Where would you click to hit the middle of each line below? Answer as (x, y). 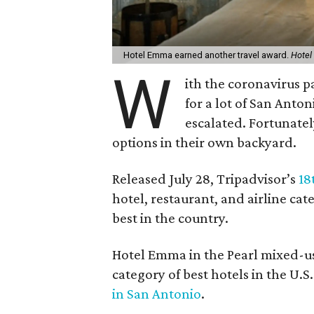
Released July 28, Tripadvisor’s (205, 178)
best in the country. (170, 218)
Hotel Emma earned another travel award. (207, 55)
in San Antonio (157, 293)
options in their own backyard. (204, 142)
